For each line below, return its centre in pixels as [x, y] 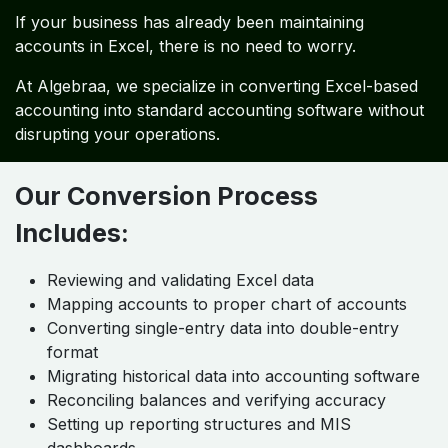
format [72, 352]
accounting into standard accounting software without [219, 110]
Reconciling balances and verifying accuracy [216, 400]
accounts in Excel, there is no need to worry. [185, 46]
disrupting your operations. [117, 134]
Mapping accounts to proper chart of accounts [227, 304]
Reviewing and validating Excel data [180, 280]
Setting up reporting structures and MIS [199, 424]
